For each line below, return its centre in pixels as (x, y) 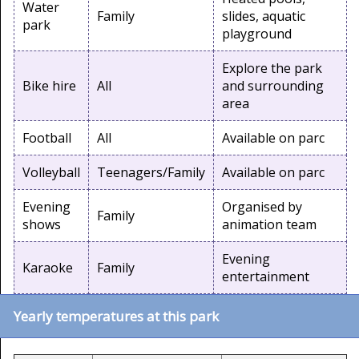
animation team (269, 224)
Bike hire (49, 85)
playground (257, 33)
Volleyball (51, 172)
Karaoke (48, 267)
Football (47, 137)
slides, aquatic (264, 16)
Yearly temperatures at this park (116, 316)
